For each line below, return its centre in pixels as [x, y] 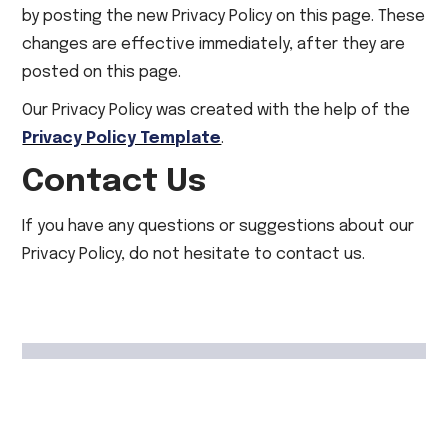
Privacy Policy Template [122, 138]
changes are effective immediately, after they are [214, 44]
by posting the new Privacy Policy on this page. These [224, 16]
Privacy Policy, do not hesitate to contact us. [194, 254]
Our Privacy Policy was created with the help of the [216, 110]
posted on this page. [102, 72]
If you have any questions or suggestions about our [218, 226]
